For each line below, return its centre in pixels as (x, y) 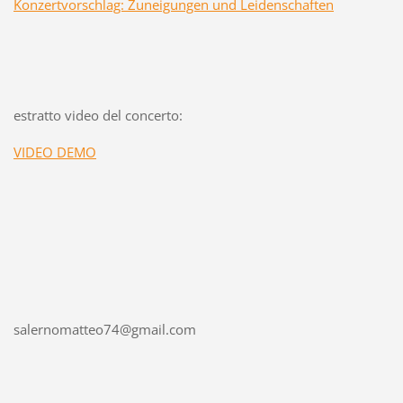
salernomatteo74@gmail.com (104, 330)
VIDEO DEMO (54, 152)
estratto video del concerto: (98, 115)
